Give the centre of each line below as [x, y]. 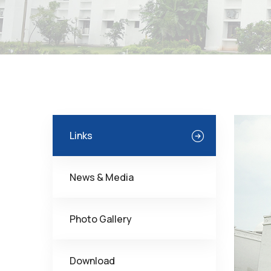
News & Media [102, 177]
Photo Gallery [101, 219]
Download [92, 261]
